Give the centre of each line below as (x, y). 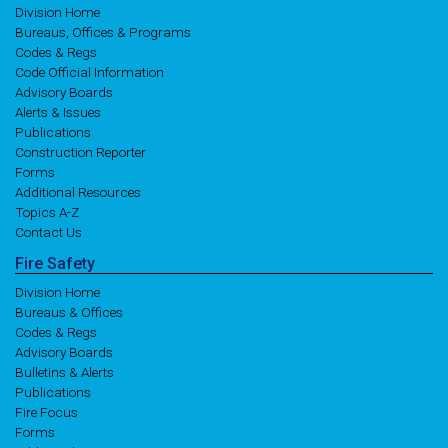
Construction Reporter (80, 152)
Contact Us (48, 232)
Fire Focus (46, 412)
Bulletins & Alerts (64, 372)
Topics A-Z (47, 212)
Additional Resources (78, 192)
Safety (71, 263)
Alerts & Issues (58, 112)
